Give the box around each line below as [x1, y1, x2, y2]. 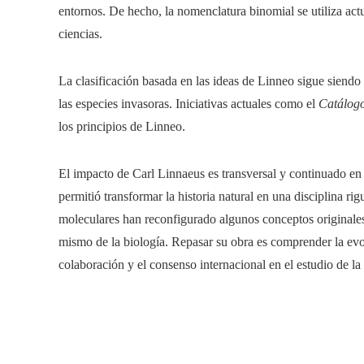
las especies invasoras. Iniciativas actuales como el [58, 96, 318, 110]
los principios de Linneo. [58, 119, 185, 133]
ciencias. [58, 26, 102, 41]
